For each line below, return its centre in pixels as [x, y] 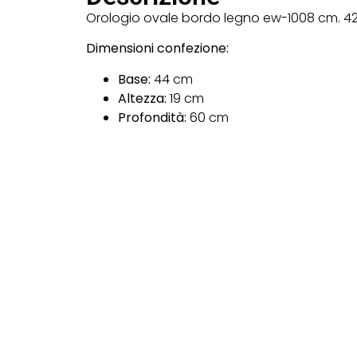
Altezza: [142, 98]
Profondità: [152, 117]
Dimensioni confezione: [157, 49]
